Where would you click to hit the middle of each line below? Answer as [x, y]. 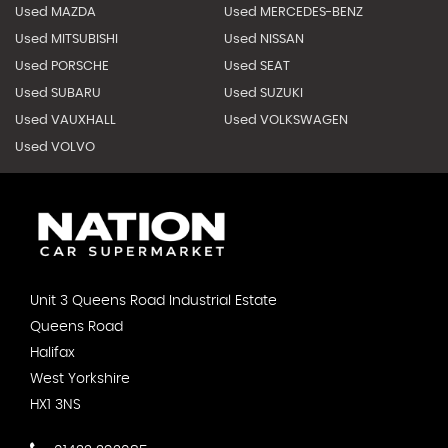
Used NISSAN [263, 39]
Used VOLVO [55, 147]
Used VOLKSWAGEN [285, 120]
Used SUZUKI [263, 93]
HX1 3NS [55, 404]
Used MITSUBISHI [66, 39]
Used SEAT [256, 66]
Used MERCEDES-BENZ [293, 12]
